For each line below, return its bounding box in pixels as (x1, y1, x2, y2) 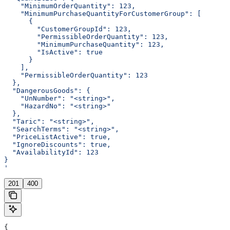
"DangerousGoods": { (4, 86, 90, 94)
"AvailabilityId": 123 (4, 148, 99, 156)
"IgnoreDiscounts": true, (4, 140, 111, 148)
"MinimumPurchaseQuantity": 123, (4, 40, 164, 48)
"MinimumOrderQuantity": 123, (4, 2, 136, 10)
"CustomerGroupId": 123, (4, 25, 131, 33)
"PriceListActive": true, (4, 132, 111, 141)
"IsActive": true (4, 48, 103, 56)
